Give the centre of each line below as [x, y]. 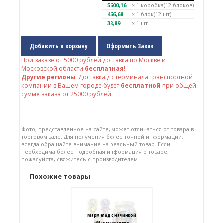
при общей [178, 85]
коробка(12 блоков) [167, 5]
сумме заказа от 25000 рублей [66, 94]
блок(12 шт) [156, 14]
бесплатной [141, 85]
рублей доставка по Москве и [121, 60]
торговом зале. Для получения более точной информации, [102, 137]
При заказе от [42, 60]
